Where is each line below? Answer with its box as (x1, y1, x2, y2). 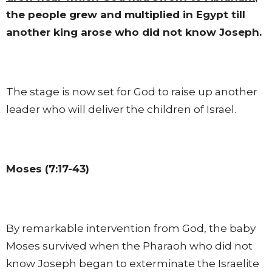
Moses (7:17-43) (6, 162, 89, 175)
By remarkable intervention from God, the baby (6, 222, 256, 234)
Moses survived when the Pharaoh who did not (6, 239, 253, 252)
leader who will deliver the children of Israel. (6, 103, 236, 115)
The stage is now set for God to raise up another (6, 85, 257, 98)
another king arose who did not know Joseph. (6, 25, 262, 38)
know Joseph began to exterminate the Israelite (6, 257, 259, 270)
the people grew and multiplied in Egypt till (6, 8, 245, 21)
